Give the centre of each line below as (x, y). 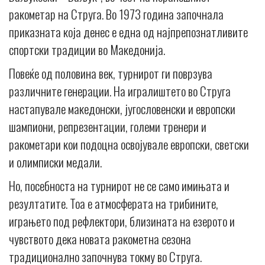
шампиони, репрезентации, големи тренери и (108, 127)
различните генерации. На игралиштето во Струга (120, 91)
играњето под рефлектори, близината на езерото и (122, 221)
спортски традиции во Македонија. (87, 50)
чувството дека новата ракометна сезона (100, 239)
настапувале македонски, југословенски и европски (122, 109)
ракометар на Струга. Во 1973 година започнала (116, 14)
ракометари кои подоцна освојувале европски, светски (129, 144)
